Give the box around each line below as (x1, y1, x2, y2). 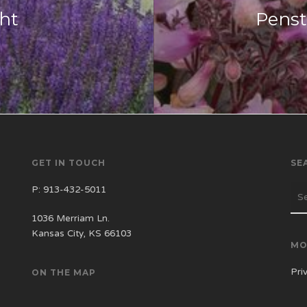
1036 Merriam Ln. (31, 213, 110, 224)
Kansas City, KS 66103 (31, 228, 132, 239)
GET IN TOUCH (31, 158, 106, 168)
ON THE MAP (31, 267, 96, 278)
